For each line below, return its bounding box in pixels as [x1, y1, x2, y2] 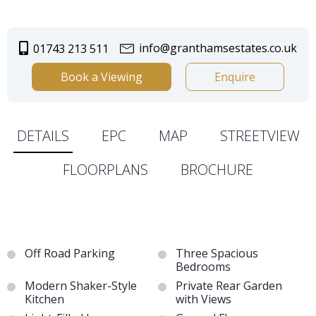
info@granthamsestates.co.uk [136, 40, 297, 56]
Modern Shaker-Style [25, 278, 137, 294]
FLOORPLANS [63, 160, 148, 180]
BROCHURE [181, 160, 253, 180]
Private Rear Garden [176, 278, 282, 294]
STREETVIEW [219, 126, 300, 146]
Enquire [214, 69, 255, 85]
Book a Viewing [61, 69, 142, 85]
